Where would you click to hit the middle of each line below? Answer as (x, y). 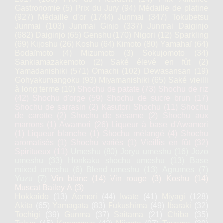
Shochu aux (185, 116)
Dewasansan (167, 71)
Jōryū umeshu (146, 152)
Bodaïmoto (34, 53)
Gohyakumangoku (47, 80)
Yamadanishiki (41, 71)
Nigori (145, 35)
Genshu (97, 35)
